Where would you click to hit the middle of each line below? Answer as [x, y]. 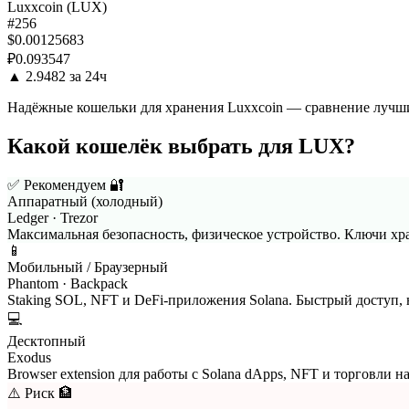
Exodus [29, 357]
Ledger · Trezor [52, 217]
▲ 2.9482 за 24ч [57, 76]
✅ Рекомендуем [57, 184]
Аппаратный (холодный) [85, 201]
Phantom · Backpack [68, 283]
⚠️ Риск [31, 393]
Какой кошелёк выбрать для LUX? [181, 146]
